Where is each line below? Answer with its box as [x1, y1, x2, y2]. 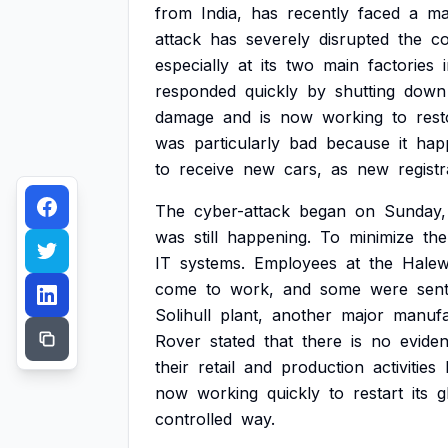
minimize [349, 227, 414, 247]
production [281, 357, 364, 377]
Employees [254, 253, 337, 273]
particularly [194, 133, 280, 153]
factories [368, 55, 434, 75]
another [272, 305, 332, 325]
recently [287, 3, 349, 23]
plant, [220, 305, 263, 325]
